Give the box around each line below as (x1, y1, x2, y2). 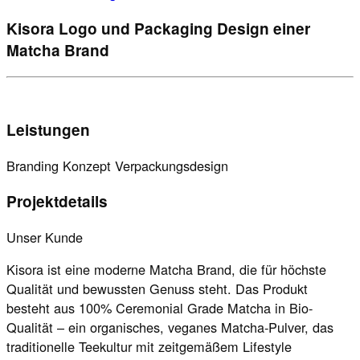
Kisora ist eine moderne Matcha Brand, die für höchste (6, 260, 326, 280)
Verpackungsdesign (115, 155, 228, 175)
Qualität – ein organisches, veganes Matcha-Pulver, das (6, 317, 333, 337)
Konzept (63, 155, 111, 175)
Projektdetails (6, 190, 108, 212)
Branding (6, 155, 59, 175)
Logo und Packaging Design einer (55, 17, 310, 39)
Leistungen (6, 118, 90, 141)
